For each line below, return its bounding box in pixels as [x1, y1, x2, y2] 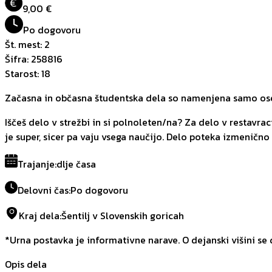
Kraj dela [19, 208, 60, 223]
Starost [5, 66, 37, 81]
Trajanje [18, 157, 55, 172]
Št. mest [5, 37, 40, 52]
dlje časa [56, 157, 96, 172]
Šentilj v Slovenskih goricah [61, 208, 185, 223]
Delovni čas [18, 183, 69, 198]
